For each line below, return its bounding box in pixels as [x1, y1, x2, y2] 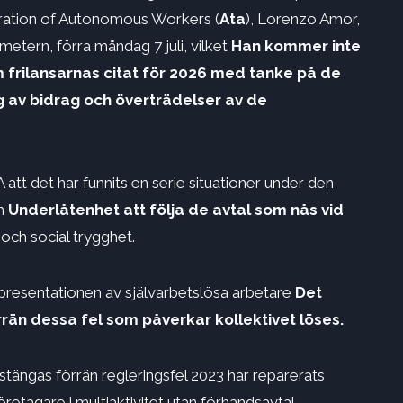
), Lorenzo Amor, [246, 10, 360, 29]
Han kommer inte [228, 37, 361, 56]
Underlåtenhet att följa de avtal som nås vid [4, 201, 344, 219]
